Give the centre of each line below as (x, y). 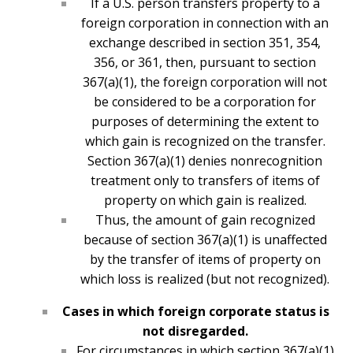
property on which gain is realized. (205, 201)
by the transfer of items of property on (205, 260)
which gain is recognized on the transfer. (205, 141)
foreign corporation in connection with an (205, 23)
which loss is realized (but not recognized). (205, 279)
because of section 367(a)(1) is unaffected (205, 240)
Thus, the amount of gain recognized (205, 220)
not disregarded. (195, 331)
